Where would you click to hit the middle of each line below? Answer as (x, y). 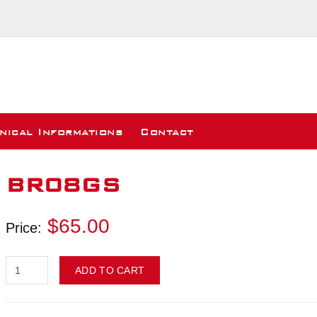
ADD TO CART (110, 270)
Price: (24, 228)
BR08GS (63, 185)
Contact (167, 132)
